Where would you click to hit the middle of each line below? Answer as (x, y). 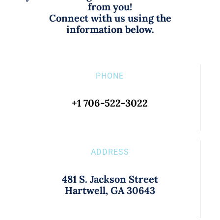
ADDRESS (110, 152)
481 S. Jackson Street (110, 179)
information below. (110, 29)
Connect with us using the (110, 18)
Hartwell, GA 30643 (110, 190)
